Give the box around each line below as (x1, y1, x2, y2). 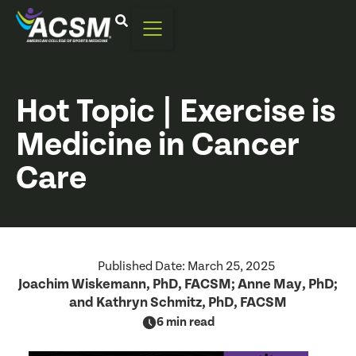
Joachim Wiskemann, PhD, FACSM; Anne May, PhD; (18, 276, 338, 292)
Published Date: (97, 259, 188, 274)
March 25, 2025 (187, 259, 275, 274)
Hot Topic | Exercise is (16, 93, 336, 131)
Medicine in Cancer (16, 126, 300, 164)
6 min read (156, 315, 215, 330)
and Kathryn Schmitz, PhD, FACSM (69, 294, 287, 311)
